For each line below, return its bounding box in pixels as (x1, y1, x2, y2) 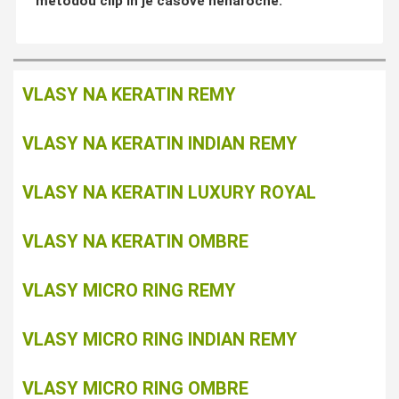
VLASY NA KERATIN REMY (22, 83, 236, 105)
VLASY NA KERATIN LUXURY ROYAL (22, 181, 316, 203)
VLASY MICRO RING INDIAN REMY (22, 328, 297, 350)
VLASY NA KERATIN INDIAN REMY (22, 132, 297, 154)
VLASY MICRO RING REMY (22, 279, 236, 301)
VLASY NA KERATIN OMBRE (22, 230, 248, 252)
